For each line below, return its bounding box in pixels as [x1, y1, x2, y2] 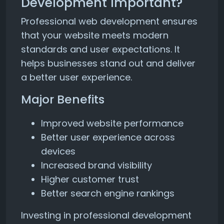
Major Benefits [21, 91, 104, 107]
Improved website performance [41, 117, 183, 129]
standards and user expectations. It [21, 43, 180, 55]
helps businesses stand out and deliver [21, 57, 195, 69]
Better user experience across [41, 131, 175, 143]
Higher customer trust [41, 173, 139, 185]
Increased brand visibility [41, 159, 152, 171]
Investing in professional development [21, 209, 191, 221]
